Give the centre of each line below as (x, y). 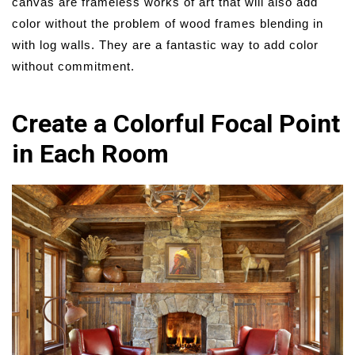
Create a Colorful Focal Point (176, 124)
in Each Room (90, 154)
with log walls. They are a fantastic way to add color (165, 45)
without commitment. (73, 67)
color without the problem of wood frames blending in (168, 24)
